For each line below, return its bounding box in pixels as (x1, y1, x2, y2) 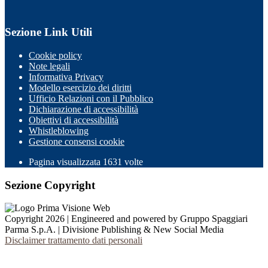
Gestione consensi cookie (29, 136, 124, 147)
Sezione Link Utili (5, 26, 92, 39)
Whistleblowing (29, 125, 89, 136)
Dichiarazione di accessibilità (29, 103, 138, 114)
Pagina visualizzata (29, 156, 103, 167)
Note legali (29, 60, 70, 71)
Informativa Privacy (29, 71, 103, 82)
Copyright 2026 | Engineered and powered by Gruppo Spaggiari (5, 214, 248, 224)
